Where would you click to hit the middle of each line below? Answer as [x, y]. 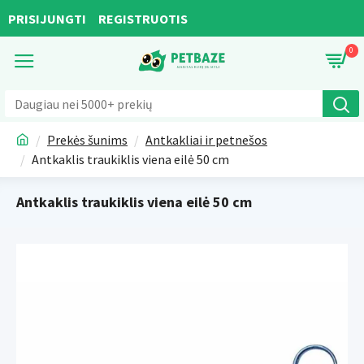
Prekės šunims [87, 140]
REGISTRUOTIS [143, 18]
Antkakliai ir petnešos [206, 140]
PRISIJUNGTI [47, 18]
